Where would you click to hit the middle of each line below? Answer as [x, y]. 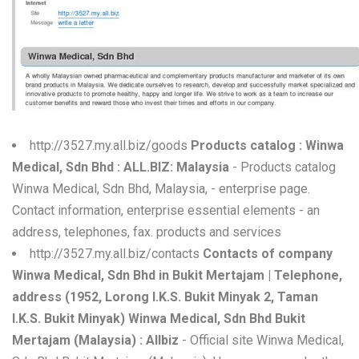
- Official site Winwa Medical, [261, 340]
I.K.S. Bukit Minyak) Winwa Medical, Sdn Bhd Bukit [159, 319]
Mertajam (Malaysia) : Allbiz [95, 340]
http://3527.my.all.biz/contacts [116, 254]
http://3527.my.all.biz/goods [110, 145]
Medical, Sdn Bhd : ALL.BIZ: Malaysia [121, 167]
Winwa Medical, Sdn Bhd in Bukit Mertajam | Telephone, [177, 275]
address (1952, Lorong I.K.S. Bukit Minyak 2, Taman [165, 297]
